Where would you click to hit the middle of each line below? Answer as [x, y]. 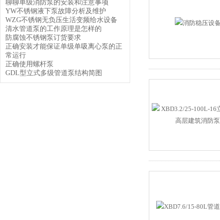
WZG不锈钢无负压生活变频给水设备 [61, 20]
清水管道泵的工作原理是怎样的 [54, 29]
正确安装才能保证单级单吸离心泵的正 [64, 46]
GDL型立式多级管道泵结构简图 [54, 73]
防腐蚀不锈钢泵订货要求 [43, 38]
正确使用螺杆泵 [29, 64]
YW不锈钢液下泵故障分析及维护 [56, 11]
